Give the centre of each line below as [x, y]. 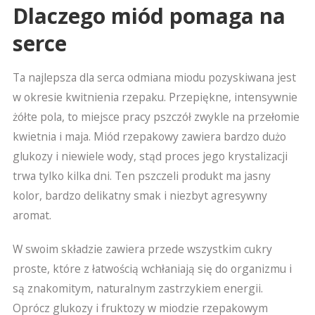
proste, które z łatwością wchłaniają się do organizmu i [152, 268]
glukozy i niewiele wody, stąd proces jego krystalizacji [150, 156]
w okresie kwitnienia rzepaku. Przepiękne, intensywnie [155, 97]
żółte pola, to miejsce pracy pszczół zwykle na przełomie [156, 116]
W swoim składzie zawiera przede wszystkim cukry [142, 249]
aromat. [32, 215]
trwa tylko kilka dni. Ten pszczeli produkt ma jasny [141, 175]
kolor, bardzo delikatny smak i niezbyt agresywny [140, 195]
